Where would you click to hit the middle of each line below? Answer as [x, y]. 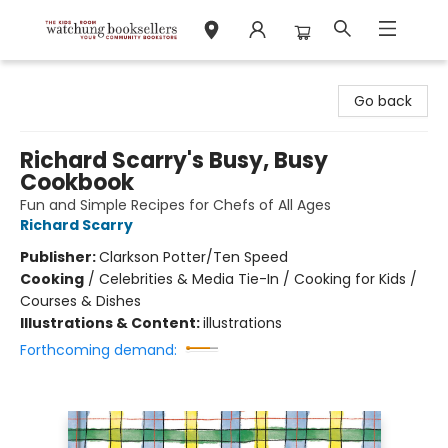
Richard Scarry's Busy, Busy [174, 160]
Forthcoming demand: [98, 350]
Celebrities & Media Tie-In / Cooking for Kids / [258, 279]
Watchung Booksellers [92, 79]
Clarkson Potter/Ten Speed [193, 257]
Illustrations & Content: [111, 323]
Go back [383, 101]
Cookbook [77, 182]
